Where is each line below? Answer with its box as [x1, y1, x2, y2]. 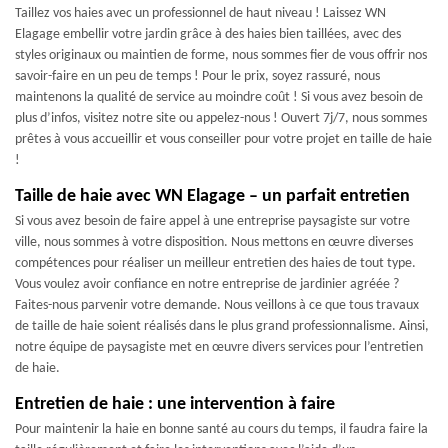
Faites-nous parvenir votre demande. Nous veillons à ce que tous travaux [15, 297, 419, 313]
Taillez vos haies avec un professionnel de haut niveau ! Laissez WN [15, 5, 386, 21]
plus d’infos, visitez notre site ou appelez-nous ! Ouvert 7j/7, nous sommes [15, 110, 427, 126]
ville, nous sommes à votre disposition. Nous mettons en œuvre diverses [15, 234, 413, 250]
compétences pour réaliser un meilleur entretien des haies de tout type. [15, 255, 416, 271]
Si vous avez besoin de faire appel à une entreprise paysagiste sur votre [15, 213, 410, 229]
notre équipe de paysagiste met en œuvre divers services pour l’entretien [15, 339, 423, 355]
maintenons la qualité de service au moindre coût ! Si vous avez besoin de [15, 89, 423, 105]
